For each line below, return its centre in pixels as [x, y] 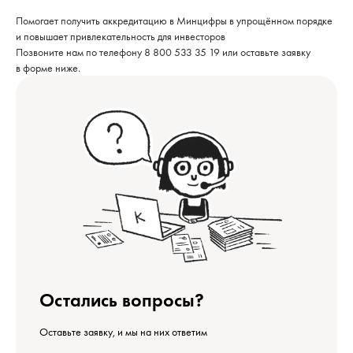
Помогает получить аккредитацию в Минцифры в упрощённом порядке [174, 20]
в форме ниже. [48, 68]
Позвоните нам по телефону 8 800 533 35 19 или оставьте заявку [163, 52]
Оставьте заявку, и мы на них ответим [123, 332]
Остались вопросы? [122, 300]
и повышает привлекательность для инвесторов [121, 36]
